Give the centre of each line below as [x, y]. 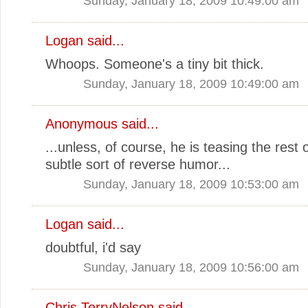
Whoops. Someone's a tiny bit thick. [155, 64]
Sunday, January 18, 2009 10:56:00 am [191, 267]
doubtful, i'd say [93, 247]
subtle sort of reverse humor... [138, 164]
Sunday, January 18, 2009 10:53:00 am [191, 184]
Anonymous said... [102, 123]
